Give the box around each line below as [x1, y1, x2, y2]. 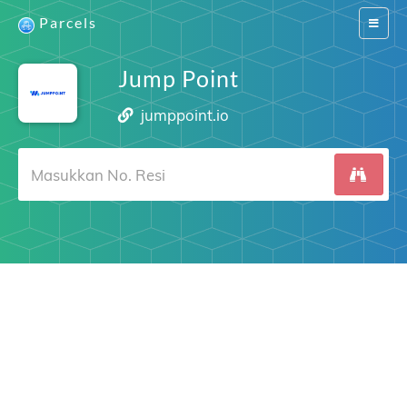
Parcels [39, 14, 97, 31]
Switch [368, 15, 400, 29]
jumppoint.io [141, 105, 230, 124]
